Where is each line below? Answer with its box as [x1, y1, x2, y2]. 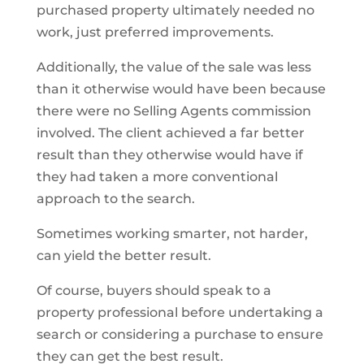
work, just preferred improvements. [36, 24, 274, 40]
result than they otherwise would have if [36, 147, 303, 162]
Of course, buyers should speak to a [36, 283, 271, 298]
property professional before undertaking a [36, 305, 323, 320]
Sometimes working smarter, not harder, [36, 226, 308, 241]
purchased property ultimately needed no [36, 2, 314, 18]
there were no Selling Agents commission [36, 103, 311, 119]
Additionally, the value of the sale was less [36, 59, 311, 75]
